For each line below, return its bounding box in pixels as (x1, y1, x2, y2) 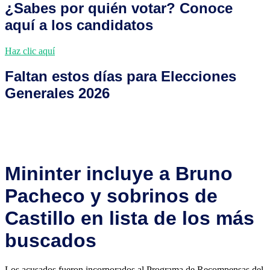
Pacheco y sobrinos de (5, 184, 218, 207)
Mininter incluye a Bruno (5, 162, 233, 184)
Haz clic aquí (5, 45, 55, 56)
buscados (5, 229, 96, 251)
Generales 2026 (5, 85, 110, 102)
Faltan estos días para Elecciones (5, 68, 236, 85)
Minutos (148, 125, 187, 139)
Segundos (210, 125, 256, 139)
